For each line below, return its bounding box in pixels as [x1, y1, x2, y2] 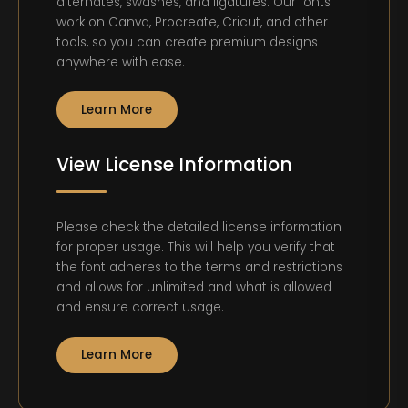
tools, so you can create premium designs [56, 34, 319, 52]
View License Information [56, 151, 293, 178]
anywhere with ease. [56, 54, 186, 72]
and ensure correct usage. [56, 299, 225, 317]
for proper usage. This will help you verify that [56, 239, 336, 257]
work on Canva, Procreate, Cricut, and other [56, 14, 329, 32]
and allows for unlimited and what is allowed [56, 279, 332, 297]
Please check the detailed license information [56, 219, 342, 237]
